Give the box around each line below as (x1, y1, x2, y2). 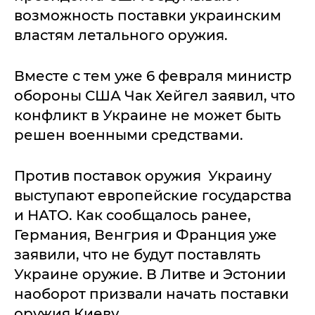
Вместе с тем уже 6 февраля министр (14, 67, 292, 84)
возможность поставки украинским (14, 7, 281, 24)
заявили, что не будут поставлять (14, 246, 261, 263)
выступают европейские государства (14, 187, 292, 204)
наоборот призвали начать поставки (14, 285, 289, 302)
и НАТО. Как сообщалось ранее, (14, 207, 251, 224)
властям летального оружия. (14, 27, 231, 44)
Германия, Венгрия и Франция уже (14, 226, 277, 243)
